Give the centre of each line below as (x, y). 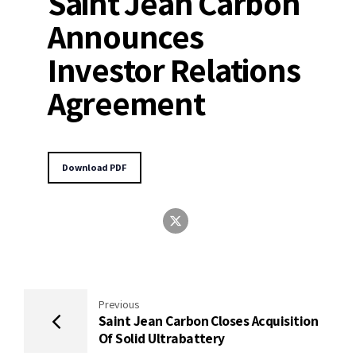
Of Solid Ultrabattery (162, 338)
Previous (119, 304)
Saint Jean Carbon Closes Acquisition (208, 320)
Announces (126, 36)
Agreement (126, 103)
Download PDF (95, 167)
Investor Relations (174, 70)
